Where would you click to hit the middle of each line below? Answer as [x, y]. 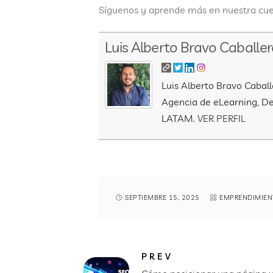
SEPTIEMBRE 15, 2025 [162, 198]
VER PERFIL [222, 119]
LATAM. [179, 119]
